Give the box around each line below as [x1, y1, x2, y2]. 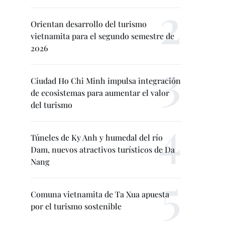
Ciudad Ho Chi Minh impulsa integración [31, 75, 181, 86]
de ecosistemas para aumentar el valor [31, 87, 169, 98]
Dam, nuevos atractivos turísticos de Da [31, 144, 175, 155]
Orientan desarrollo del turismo [31, 19, 147, 29]
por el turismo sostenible [31, 201, 122, 211]
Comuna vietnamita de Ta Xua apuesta [31, 189, 169, 199]
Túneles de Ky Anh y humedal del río [31, 132, 163, 143]
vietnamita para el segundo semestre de [31, 31, 174, 41]
